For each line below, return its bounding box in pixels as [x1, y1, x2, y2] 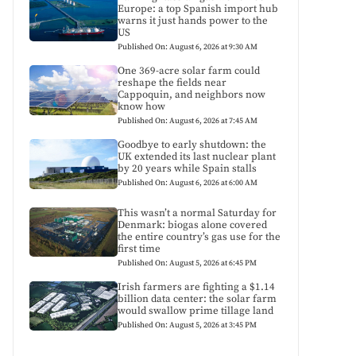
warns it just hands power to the [118, 14, 269, 28]
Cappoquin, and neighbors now [118, 88, 266, 102]
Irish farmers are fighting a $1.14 [118, 280, 276, 293]
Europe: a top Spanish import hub [118, 2, 279, 16]
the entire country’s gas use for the [118, 230, 281, 243]
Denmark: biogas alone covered [118, 218, 268, 231]
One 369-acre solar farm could [118, 64, 261, 78]
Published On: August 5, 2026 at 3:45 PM [118, 319, 257, 330]
